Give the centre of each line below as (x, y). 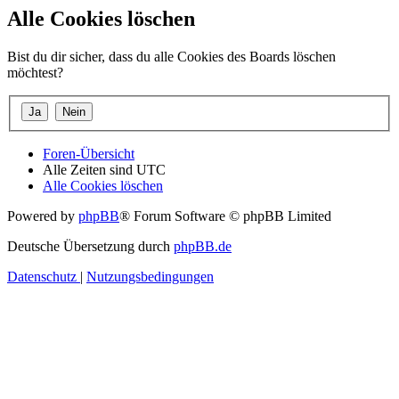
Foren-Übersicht (89, 153)
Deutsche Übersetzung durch (90, 246)
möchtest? (35, 73)
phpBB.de (203, 246)
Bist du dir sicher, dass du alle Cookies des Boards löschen (171, 57)
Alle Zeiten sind (90, 169)
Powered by (43, 216)
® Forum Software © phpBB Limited (225, 216)
